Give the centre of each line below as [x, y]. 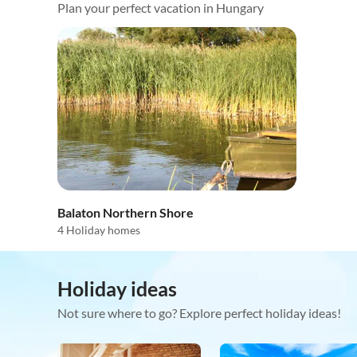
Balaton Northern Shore [126, 213]
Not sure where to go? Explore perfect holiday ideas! [199, 313]
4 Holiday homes [99, 230]
